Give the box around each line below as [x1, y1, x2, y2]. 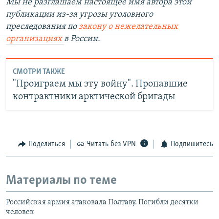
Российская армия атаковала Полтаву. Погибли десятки [6, 198, 198, 206]
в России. [64, 34, 100, 44]
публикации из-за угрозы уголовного [6, 9, 153, 19]
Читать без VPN [87, 140, 136, 148]
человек [6, 208, 34, 216]
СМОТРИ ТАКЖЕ [12, 68, 65, 76]
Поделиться [28, 140, 65, 148]
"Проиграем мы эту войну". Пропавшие [12, 79, 188, 89]
